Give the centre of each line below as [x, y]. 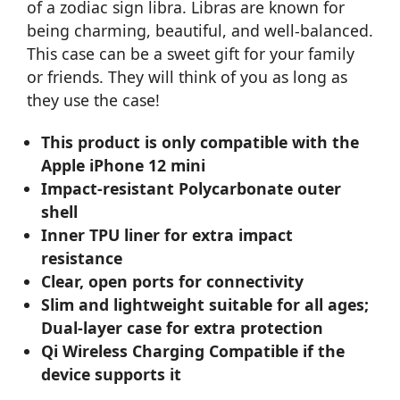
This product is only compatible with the [200, 142]
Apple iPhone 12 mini [124, 165]
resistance [82, 258]
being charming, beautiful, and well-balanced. [200, 30]
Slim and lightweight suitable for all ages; [205, 304]
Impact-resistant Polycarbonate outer [192, 188]
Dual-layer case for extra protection [183, 327]
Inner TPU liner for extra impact [167, 234]
